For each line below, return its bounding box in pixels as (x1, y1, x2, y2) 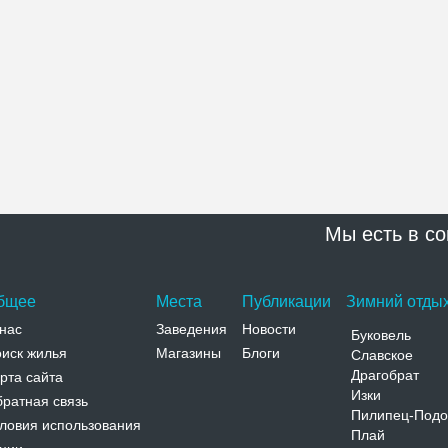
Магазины (156, 345, 221, 361)
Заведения (156, 321, 227, 337)
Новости (242, 321, 296, 337)
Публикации (242, 293, 331, 310)
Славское (351, 347, 413, 363)
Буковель (351, 327, 411, 343)
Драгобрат (351, 367, 419, 383)
